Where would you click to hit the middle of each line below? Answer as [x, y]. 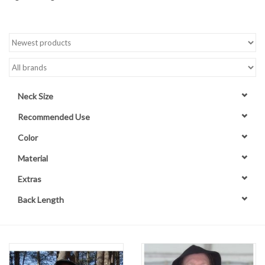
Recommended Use [54, 117]
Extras [30, 179]
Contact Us [30, 25]
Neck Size [35, 96]
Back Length [41, 199]
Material [33, 158]
